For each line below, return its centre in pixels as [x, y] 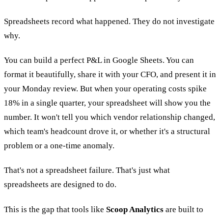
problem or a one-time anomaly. [59, 146]
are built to [183, 209]
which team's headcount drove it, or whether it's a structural [107, 132]
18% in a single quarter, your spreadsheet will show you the [107, 103]
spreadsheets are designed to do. [60, 185]
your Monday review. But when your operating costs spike [105, 89]
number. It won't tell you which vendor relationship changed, [110, 117]
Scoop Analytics [135, 209]
